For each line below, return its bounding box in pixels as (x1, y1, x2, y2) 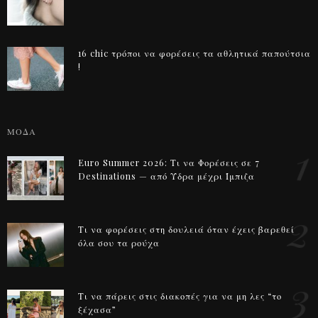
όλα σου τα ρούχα (78, 237, 160, 249)
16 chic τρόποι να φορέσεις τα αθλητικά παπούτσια (78, 48, 311, 60)
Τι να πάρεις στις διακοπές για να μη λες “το (78, 290, 282, 302)
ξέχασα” (78, 304, 116, 316)
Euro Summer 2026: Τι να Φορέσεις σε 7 (78, 157, 260, 169)
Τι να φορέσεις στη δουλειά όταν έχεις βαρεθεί (78, 224, 295, 236)
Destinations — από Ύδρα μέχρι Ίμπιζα (78, 170, 255, 182)
